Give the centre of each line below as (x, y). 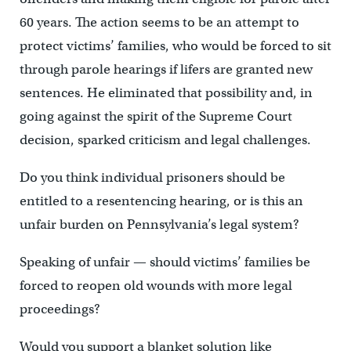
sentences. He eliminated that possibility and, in (166, 93)
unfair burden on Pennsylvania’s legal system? (159, 225)
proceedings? (60, 309)
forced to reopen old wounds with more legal (156, 286)
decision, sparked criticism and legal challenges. (165, 140)
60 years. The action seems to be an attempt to (159, 23)
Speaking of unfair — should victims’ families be (165, 262)
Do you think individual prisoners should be (152, 178)
